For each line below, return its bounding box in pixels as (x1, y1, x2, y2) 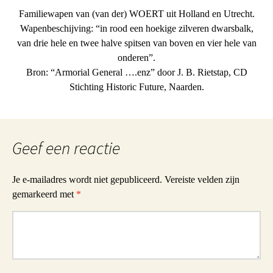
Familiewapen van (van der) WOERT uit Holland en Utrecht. (18, 9, 255, 19)
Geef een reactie (12, 137, 120, 159)
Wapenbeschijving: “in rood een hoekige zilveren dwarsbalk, (19, 23, 253, 34)
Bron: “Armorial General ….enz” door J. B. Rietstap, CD (26, 67, 247, 77)
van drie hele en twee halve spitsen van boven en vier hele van (16, 38, 257, 48)
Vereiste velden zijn (165, 174, 239, 185)
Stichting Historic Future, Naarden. (69, 82, 204, 92)
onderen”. (118, 52, 155, 63)
